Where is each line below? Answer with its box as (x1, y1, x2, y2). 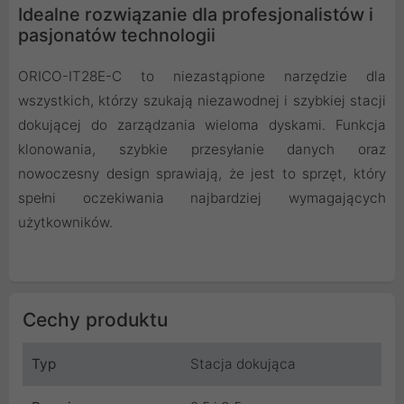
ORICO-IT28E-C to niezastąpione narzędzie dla (18, 68, 386, 86)
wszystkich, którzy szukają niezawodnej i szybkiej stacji (18, 92, 386, 110)
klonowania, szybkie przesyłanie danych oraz (18, 141, 386, 159)
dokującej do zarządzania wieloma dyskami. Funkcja (18, 116, 386, 134)
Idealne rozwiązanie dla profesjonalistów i (18, 4, 373, 26)
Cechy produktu (23, 308, 168, 332)
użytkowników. (18, 214, 113, 232)
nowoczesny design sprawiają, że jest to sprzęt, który (18, 165, 386, 183)
